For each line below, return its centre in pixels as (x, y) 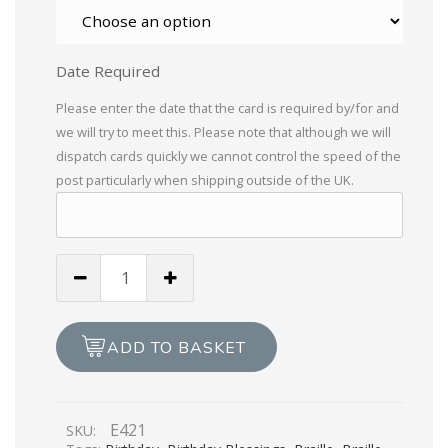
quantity (85, 408)
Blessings (90, 288)
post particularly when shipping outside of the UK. (205, 179)
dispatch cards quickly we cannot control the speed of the (228, 155)
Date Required (108, 70)
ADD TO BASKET (176, 347)
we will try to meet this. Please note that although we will (223, 131)
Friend (78, 384)
